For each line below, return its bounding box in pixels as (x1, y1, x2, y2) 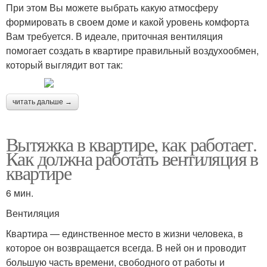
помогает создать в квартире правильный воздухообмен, (6, 44, 259, 58)
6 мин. (6, 186, 33, 200)
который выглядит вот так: (6, 58, 123, 72)
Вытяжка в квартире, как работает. (6, 131, 257, 157)
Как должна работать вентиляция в (6, 145, 258, 172)
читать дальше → (13, 98, 72, 107)
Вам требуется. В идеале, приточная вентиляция (6, 29, 223, 44)
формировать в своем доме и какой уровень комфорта (6, 15, 249, 29)
